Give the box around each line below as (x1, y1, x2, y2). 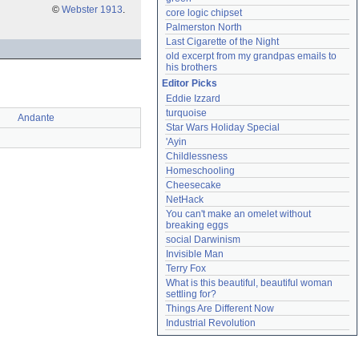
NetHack (166, 194, 204, 205)
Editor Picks (162, 78, 217, 89)
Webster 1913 (62, 4, 123, 15)
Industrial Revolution (166, 317, 256, 329)
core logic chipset (166, 7, 242, 18)
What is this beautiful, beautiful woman (166, 277, 333, 288)
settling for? (166, 288, 216, 300)
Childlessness (166, 151, 228, 162)
